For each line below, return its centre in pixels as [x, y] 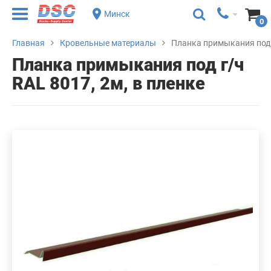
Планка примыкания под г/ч [128, 65]
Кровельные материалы [108, 43]
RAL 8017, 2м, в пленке [109, 83]
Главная [28, 43]
